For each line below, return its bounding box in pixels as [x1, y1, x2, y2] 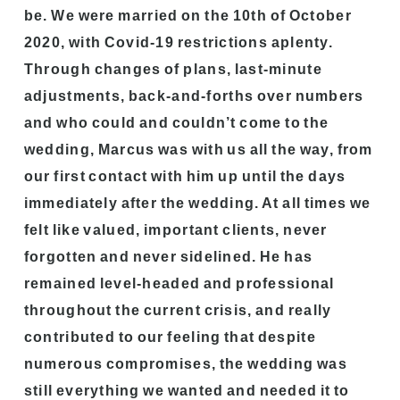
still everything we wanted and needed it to [23, 382, 350, 398]
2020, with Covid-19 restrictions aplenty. [23, 34, 333, 50]
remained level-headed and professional [23, 275, 335, 291]
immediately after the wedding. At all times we [23, 195, 371, 211]
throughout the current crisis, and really [23, 302, 332, 318]
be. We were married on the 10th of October [23, 7, 352, 23]
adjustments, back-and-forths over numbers [23, 87, 364, 104]
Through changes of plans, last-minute [23, 61, 322, 77]
